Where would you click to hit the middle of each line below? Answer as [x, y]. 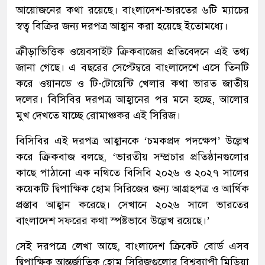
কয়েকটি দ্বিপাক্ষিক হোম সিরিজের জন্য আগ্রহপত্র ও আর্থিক [132, 189]
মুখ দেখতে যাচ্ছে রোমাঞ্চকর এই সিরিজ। [98, 116]
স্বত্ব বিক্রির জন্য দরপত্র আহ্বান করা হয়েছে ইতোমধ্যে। [122, 26]
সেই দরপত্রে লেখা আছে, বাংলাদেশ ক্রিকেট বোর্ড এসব [132, 246]
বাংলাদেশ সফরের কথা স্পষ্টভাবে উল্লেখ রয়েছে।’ [113, 221]
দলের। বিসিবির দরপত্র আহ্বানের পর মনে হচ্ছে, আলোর [132, 100]
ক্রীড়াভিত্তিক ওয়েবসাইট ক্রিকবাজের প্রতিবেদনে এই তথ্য [132, 52]
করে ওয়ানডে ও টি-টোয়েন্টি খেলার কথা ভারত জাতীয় [132, 84]
